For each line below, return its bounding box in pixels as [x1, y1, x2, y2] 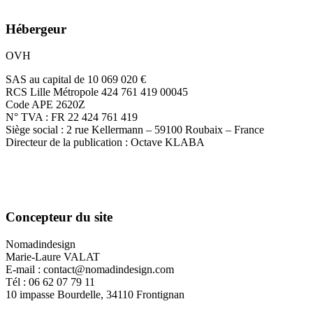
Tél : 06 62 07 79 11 [6, 275, 95, 288]
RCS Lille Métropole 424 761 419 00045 [6, 86, 188, 99]
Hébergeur [6, 21, 66, 36]
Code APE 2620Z [6, 99, 85, 111]
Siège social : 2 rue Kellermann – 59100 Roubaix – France [6, 124, 264, 136]
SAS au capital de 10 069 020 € [6, 73, 146, 86]
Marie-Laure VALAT [6, 250, 100, 263]
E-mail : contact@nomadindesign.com [6, 263, 174, 275]
